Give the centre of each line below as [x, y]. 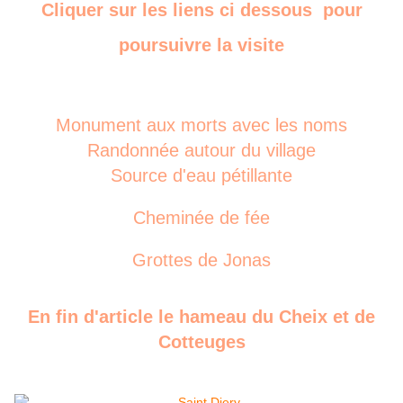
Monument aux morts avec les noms [201, 125]
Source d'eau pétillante [201, 175]
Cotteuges [201, 342]
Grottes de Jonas [201, 260]
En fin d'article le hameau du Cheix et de [201, 317]
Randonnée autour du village [201, 150]
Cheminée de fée [201, 217]
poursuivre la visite [201, 45]
